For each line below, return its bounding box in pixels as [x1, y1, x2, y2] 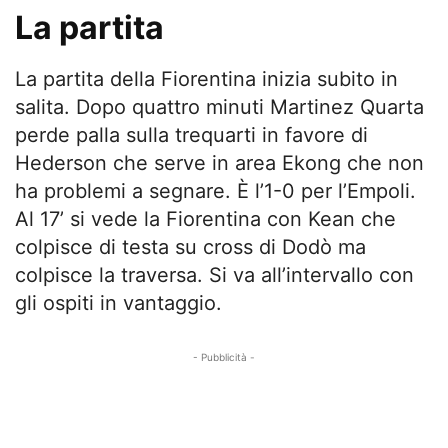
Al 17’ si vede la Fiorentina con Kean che [15, 207, 396, 231]
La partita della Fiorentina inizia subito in [15, 67, 398, 91]
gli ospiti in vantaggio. [15, 291, 222, 315]
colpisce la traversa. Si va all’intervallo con [15, 263, 414, 287]
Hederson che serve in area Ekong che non [15, 151, 424, 175]
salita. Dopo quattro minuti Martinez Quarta [15, 95, 424, 119]
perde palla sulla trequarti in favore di [15, 123, 368, 147]
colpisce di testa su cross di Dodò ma [15, 235, 366, 259]
